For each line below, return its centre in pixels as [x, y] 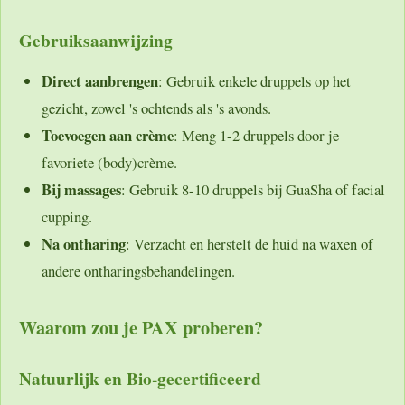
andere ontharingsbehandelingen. [138, 270]
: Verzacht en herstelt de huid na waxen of [250, 243]
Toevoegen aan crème [108, 135]
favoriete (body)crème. [109, 162]
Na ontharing [84, 243]
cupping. [67, 216]
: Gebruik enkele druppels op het [254, 80]
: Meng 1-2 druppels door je [256, 135]
